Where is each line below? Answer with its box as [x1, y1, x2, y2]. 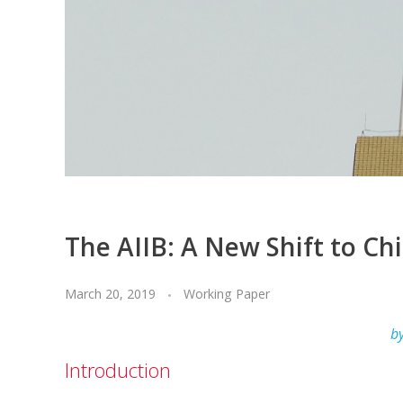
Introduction [65, 356, 171, 384]
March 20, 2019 [65, 285, 156, 303]
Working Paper [184, 285, 270, 303]
